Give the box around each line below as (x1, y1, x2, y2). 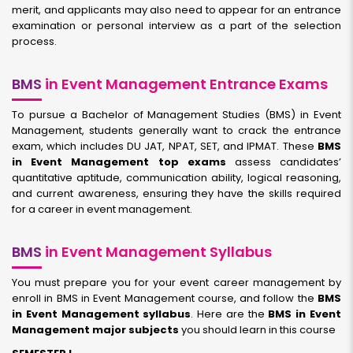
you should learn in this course (181, 322, 336, 337)
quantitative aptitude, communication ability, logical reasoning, (12, 170, 341, 185)
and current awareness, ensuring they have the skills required (12, 186, 341, 201)
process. (12, 34, 57, 49)
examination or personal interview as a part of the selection (12, 18, 341, 33)
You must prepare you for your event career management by (12, 275, 341, 290)
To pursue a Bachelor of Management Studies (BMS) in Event (12, 107, 341, 122)
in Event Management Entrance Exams (42, 74, 328, 94)
